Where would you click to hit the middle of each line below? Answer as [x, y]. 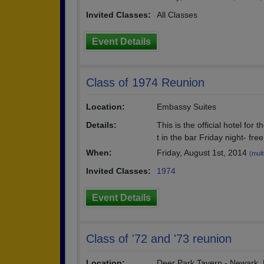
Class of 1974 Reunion [145, 82]
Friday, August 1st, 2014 [203, 153]
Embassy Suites [187, 107]
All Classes [177, 15]
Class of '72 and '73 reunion [159, 239]
